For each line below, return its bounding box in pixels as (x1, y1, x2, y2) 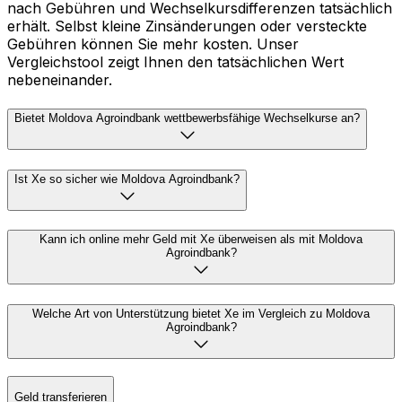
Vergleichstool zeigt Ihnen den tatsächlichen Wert (7, 53, 344, 72)
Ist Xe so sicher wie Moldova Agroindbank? (14, 171, 240, 186)
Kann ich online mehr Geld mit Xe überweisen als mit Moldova (39, 232, 363, 247)
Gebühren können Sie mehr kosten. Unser (7, 35, 299, 54)
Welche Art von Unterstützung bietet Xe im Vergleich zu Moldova (32, 307, 370, 320)
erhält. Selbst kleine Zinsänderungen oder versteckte (7, 17, 367, 36)
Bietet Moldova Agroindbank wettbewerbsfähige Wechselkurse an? (14, 110, 360, 125)
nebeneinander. (7, 71, 112, 90)
